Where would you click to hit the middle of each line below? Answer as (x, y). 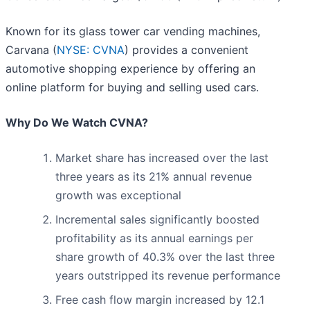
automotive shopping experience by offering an (130, 69)
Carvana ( (31, 50)
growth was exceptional (118, 195)
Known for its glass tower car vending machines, (133, 31)
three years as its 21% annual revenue (154, 177)
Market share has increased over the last (162, 158)
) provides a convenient (186, 50)
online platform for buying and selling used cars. (132, 88)
